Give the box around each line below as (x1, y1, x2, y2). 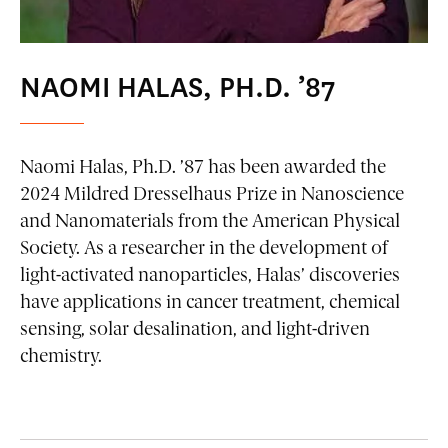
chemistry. (20, 348, 102, 368)
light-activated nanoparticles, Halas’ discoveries (20, 267, 400, 287)
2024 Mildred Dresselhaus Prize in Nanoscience (20, 186, 404, 206)
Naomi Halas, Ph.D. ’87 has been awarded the (20, 159, 386, 179)
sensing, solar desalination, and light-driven (20, 321, 370, 341)
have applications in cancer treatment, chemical (20, 294, 400, 314)
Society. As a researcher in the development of (20, 240, 388, 260)
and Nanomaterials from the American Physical (20, 213, 400, 233)
